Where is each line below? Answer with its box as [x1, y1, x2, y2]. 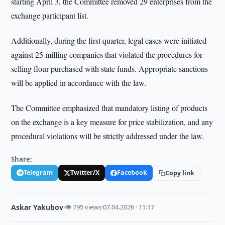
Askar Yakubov [11, 202, 64, 212]
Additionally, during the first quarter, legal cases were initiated [11, 35, 207, 46]
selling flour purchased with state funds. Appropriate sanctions [11, 63, 208, 74]
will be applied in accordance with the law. [11, 77, 147, 88]
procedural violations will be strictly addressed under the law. [11, 131, 204, 141]
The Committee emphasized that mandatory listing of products [11, 102, 208, 113]
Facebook [117, 168, 148, 177]
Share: [11, 155, 33, 164]
